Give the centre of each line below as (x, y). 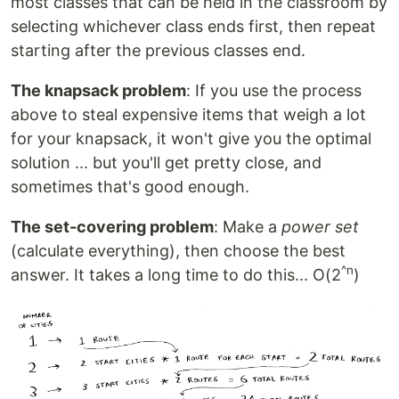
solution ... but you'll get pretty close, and (166, 163)
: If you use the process (274, 90)
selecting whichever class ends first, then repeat (193, 26)
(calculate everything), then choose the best (178, 251)
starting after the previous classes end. (158, 50)
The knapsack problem (98, 90)
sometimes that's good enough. (130, 187)
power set (320, 227)
